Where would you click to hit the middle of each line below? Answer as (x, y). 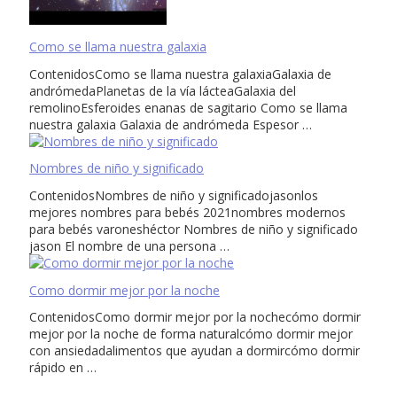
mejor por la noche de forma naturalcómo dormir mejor (191, 334)
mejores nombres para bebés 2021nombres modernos (187, 213)
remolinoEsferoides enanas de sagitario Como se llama (188, 107)
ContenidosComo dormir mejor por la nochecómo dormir (195, 317)
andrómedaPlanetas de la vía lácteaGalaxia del (163, 90)
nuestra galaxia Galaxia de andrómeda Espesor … (171, 124)
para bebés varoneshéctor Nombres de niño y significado (194, 230)
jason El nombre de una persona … (129, 246)
